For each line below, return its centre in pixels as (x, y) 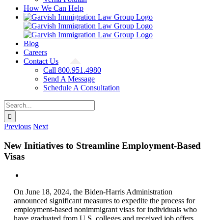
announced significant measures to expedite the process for (104, 201)
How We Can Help (54, 8)
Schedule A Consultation (82, 88)
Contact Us (41, 61)
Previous (17, 126)
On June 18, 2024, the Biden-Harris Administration (93, 192)
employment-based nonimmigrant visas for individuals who (105, 210)
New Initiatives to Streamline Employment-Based (102, 145)
